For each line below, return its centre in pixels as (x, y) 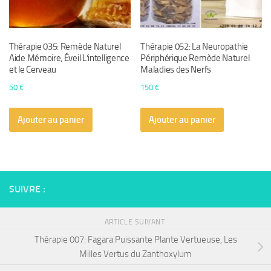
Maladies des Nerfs (176, 70)
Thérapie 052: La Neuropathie (194, 47)
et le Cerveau (33, 70)
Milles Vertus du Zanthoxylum (135, 254)
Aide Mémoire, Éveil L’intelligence (69, 58)
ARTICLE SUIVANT (135, 222)
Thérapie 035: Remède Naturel (65, 47)
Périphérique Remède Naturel (195, 58)
